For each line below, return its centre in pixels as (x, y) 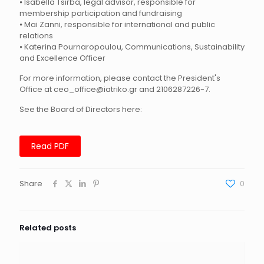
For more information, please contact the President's (120, 78)
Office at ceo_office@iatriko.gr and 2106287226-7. (115, 89)
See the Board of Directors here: (81, 109)
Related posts (48, 228)
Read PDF (50, 146)
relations (36, 36)
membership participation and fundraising (101, 13)
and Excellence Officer (62, 58)
